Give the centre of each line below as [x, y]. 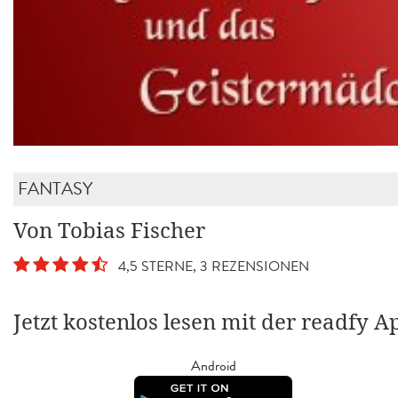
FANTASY [55, 188]
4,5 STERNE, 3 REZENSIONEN [210, 266]
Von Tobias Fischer [109, 231]
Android [213, 365]
